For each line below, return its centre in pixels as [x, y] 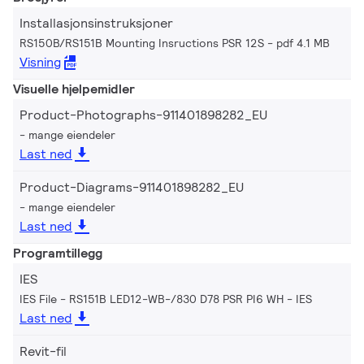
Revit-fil [43, 351]
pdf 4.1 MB [303, 43]
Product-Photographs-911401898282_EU [143, 115]
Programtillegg [58, 253]
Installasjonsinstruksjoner [96, 23]
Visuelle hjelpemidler [74, 89]
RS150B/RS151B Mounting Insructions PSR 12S [142, 43]
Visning [40, 62]
